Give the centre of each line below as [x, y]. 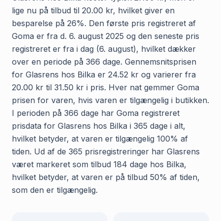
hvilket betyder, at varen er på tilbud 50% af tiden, [106, 177]
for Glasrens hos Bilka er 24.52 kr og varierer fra [104, 74]
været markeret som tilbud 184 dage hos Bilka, [99, 164]
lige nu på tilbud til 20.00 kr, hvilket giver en [93, 10]
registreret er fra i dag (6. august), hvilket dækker [104, 49]
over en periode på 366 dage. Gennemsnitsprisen [104, 61]
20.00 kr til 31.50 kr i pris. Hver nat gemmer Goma [106, 87]
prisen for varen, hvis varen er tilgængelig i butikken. [110, 100]
